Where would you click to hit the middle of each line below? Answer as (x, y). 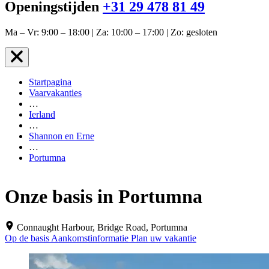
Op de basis (28, 238)
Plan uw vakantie (164, 238)
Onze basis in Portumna (104, 197)
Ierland (42, 114)
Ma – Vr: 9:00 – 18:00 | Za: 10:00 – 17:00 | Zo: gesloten (111, 32)
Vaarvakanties (55, 92)
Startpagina (50, 82)
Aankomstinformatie (91, 238)
